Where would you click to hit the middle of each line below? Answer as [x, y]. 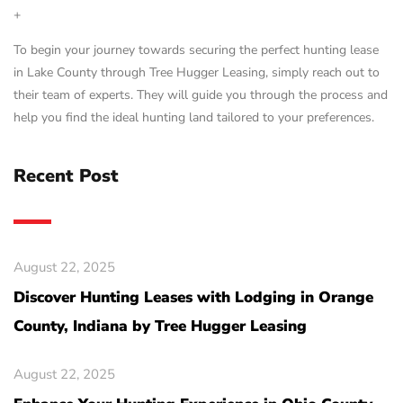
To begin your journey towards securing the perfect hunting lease [196, 50]
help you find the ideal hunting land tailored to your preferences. [194, 118]
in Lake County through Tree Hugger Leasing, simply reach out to [197, 73]
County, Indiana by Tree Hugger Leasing [160, 326]
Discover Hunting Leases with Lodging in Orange [193, 297]
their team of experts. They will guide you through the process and [201, 95]
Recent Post [66, 175]
